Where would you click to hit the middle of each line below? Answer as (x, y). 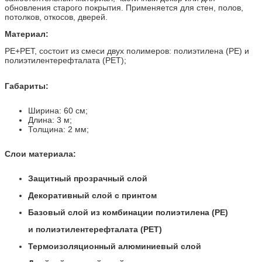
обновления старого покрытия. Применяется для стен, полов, (124, 7)
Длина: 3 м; (50, 120)
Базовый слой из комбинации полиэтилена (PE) (128, 213)
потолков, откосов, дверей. (56, 17)
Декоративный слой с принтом (92, 196)
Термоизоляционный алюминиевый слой (115, 247)
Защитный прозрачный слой (88, 179)
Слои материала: (40, 154)
